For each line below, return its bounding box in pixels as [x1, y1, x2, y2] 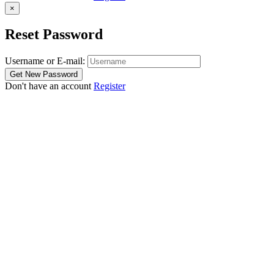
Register [94, 81, 125, 92]
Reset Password [5, 26, 103, 43]
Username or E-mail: [5, 56, 85, 67]
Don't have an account [5, 81, 94, 92]
